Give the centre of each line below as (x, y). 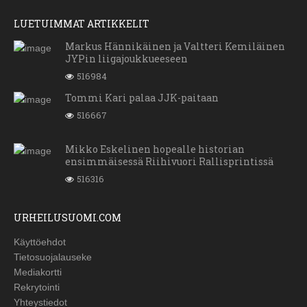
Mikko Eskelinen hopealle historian (155, 149)
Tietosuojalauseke (53, 257)
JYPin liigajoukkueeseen (126, 59)
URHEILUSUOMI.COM (67, 218)
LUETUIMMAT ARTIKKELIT (82, 24)
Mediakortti (38, 272)
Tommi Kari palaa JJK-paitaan (142, 98)
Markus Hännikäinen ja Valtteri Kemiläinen (175, 47)
